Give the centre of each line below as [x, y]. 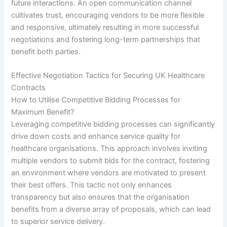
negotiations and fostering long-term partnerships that [106, 39]
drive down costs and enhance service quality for [96, 137]
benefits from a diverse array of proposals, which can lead [111, 210]
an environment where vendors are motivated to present [109, 173]
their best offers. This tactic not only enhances [92, 185]
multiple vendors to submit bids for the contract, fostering [111, 161]
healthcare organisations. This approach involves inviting [109, 149]
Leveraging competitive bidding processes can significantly [113, 124]
